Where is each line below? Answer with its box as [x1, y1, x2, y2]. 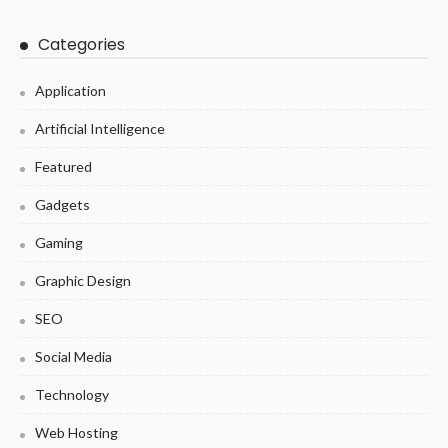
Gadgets [35, 196, 90, 214]
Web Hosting [35, 424, 118, 442]
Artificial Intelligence [35, 120, 165, 138]
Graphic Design [35, 272, 131, 290]
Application [35, 82, 106, 100]
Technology [35, 386, 109, 404]
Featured [35, 158, 92, 176]
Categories [38, 33, 125, 57]
